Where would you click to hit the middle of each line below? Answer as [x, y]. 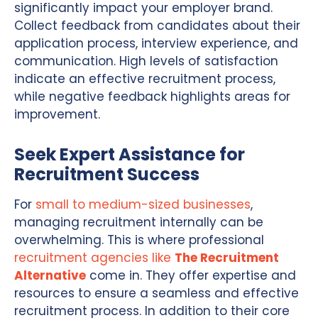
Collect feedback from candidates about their [157, 25]
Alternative [50, 275]
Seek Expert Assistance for [130, 154]
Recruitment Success [107, 174]
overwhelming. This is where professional [139, 240]
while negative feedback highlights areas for [152, 96]
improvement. [57, 114]
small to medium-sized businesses [143, 204]
